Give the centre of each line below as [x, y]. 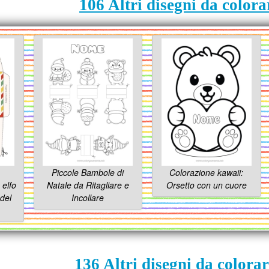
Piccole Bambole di [88, 173]
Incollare [88, 198]
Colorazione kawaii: [207, 173]
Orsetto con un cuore [206, 185]
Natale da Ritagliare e [88, 185]
